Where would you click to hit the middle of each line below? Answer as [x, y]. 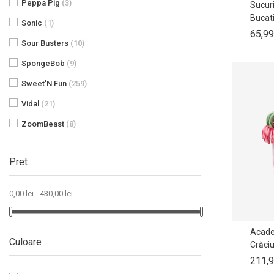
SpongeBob [44, 63]
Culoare [25, 242]
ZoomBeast [44, 124]
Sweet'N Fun [45, 83]
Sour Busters [46, 43]
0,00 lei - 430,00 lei [41, 193]
